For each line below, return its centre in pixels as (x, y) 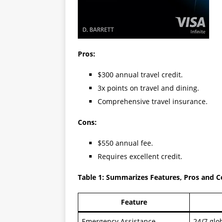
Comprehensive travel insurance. (153, 101)
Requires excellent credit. (140, 156)
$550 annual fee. (125, 143)
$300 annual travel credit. (140, 75)
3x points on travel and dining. (148, 88)
